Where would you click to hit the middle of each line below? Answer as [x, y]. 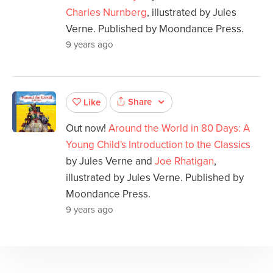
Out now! [87, 129]
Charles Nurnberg [106, 12]
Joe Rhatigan [184, 161]
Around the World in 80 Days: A [179, 129]
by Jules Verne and [110, 161]
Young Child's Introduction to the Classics [158, 145]
